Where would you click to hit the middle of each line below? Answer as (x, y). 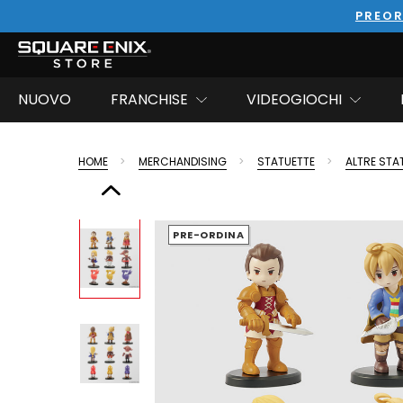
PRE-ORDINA (209, 234)
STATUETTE (286, 161)
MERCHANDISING (183, 161)
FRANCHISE (149, 99)
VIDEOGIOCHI (294, 99)
